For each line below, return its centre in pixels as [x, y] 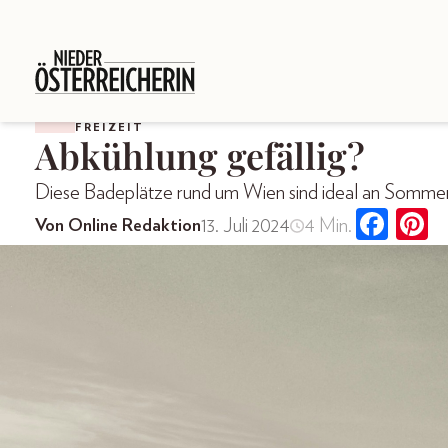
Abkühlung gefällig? [200, 154]
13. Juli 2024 [245, 226]
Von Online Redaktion [118, 226]
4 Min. [327, 226]
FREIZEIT [109, 127]
